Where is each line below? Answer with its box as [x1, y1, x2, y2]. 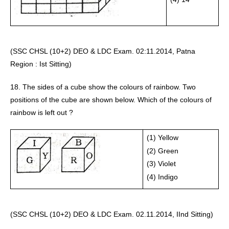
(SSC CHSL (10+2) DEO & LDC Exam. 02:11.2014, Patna [10, 47, 195, 56]
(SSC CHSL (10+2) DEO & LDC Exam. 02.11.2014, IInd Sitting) [10, 210, 215, 218]
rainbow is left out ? [10, 108, 73, 117]
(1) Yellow [146, 133, 180, 142]
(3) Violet [146, 159, 178, 168]
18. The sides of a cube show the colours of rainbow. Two [10, 83, 196, 91]
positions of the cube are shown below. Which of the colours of [10, 96, 212, 104]
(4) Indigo [146, 173, 178, 181]
